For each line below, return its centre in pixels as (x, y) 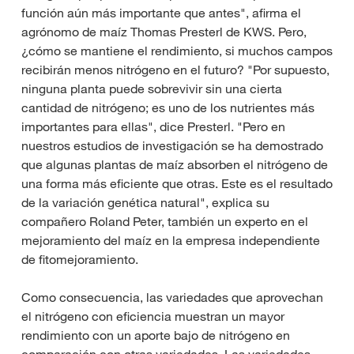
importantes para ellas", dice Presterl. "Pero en (153, 126)
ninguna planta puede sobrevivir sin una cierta (152, 88)
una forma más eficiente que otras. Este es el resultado (177, 183)
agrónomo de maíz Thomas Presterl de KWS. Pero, (164, 31)
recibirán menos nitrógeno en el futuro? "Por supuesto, (175, 69)
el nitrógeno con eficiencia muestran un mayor (153, 316)
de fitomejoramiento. (80, 259)
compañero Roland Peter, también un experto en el (165, 221)
